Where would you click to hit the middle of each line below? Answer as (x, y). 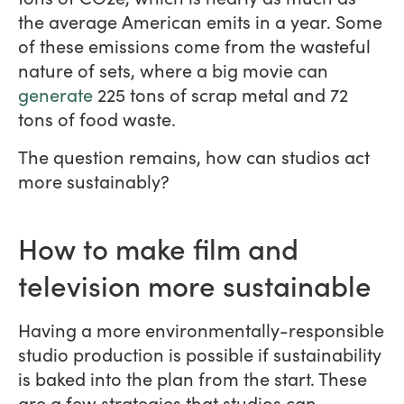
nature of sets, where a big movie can (173, 70)
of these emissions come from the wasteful (194, 46)
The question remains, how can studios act (194, 156)
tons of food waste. (99, 119)
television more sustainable (195, 284)
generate (55, 95)
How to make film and (158, 247)
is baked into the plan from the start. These (193, 378)
